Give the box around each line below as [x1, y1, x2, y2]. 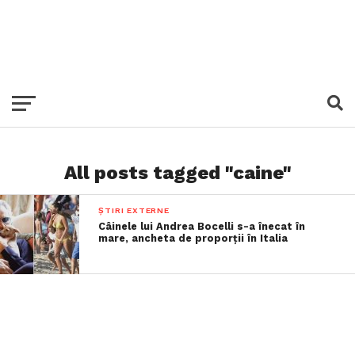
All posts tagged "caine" [63, 162, 292, 184]
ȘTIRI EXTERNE [98, 205, 170, 216]
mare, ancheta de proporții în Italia [98, 232, 288, 244]
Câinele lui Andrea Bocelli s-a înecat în [98, 220, 306, 232]
